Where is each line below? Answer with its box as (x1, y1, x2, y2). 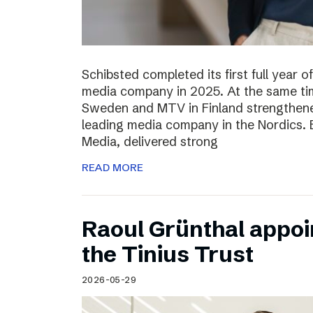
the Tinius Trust (82, 240, 254, 268)
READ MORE (82, 160, 143, 174)
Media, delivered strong (82, 133, 218, 150)
